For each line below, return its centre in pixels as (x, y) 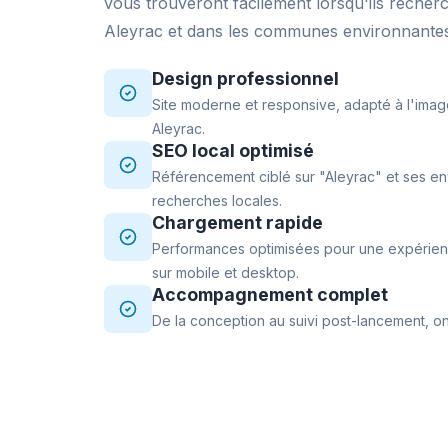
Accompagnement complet (270, 294)
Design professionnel (245, 78)
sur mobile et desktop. (225, 272)
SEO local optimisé (233, 150)
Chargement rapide (237, 222)
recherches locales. (217, 200)
